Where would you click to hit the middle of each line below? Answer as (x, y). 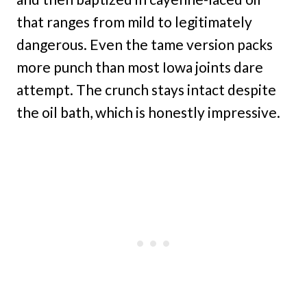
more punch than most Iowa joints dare (140, 67)
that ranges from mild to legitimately (134, 22)
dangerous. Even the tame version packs (145, 45)
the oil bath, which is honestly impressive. (148, 112)
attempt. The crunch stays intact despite (146, 90)
